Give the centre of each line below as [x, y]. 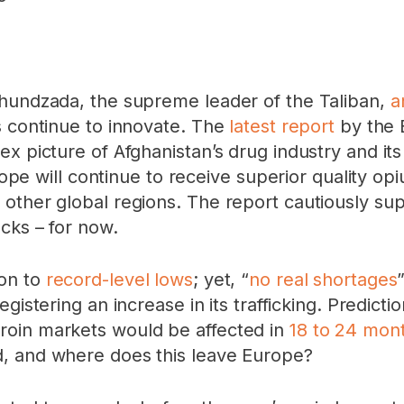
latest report [282, 126]
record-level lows [119, 280]
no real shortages [323, 280]
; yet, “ [221, 280]
